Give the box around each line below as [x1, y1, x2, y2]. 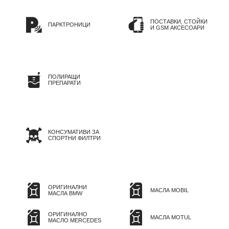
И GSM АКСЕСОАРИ [150, 25, 204, 31]
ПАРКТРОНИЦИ [48, 21, 90, 28]
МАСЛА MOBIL [150, 187, 189, 194]
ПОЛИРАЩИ [48, 74, 80, 80]
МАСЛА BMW [48, 190, 82, 197]
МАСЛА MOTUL [150, 214, 191, 221]
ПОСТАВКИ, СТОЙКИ [150, 18, 208, 25]
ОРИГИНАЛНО [48, 211, 87, 218]
